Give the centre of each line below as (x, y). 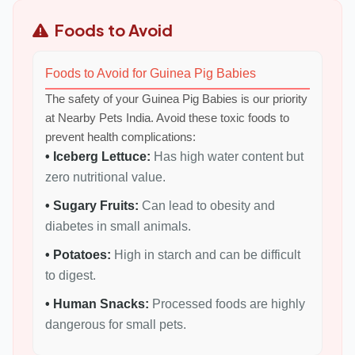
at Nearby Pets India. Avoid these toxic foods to (167, 118)
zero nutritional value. (105, 177)
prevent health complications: (120, 137)
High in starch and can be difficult (207, 255)
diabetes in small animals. (118, 226)
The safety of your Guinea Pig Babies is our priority (176, 99)
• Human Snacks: (97, 304)
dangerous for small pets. (116, 324)
